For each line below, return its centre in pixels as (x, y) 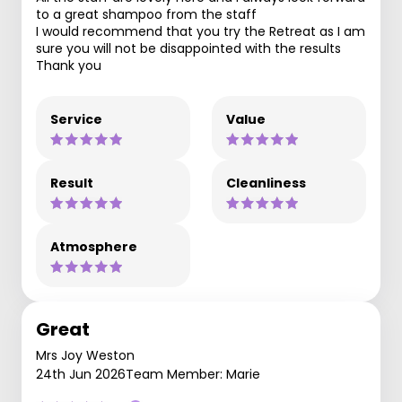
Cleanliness (266, 183)
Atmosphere (94, 247)
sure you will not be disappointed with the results (188, 48)
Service (76, 119)
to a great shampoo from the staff (146, 14)
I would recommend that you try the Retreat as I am (201, 31)
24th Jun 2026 (81, 374)
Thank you (69, 66)
